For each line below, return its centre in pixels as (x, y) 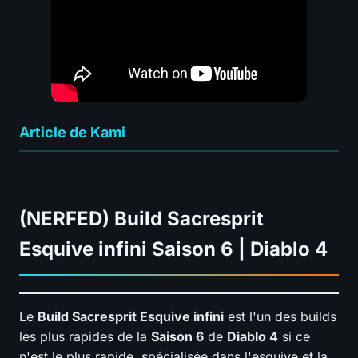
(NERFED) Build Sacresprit (141, 218)
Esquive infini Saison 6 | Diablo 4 (173, 249)
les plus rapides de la (85, 336)
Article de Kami (72, 132)
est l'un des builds (280, 316)
